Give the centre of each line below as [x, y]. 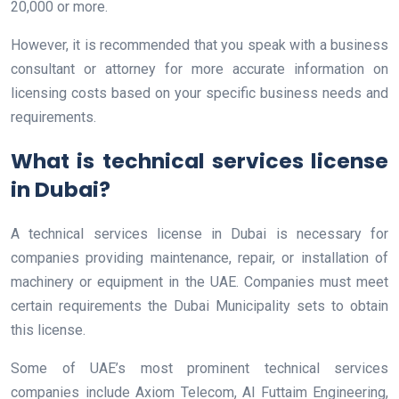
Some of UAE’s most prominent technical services [199, 368]
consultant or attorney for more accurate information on [199, 69]
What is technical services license [199, 160]
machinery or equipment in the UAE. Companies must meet [199, 281]
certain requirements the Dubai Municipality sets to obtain [199, 305]
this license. [48, 330]
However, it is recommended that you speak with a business [199, 45]
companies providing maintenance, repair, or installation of [199, 257]
